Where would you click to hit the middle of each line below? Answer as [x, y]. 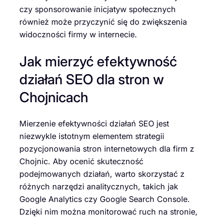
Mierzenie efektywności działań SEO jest [94, 124]
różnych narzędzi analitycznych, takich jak [99, 187]
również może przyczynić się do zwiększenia [103, 22]
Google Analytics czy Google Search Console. [105, 199]
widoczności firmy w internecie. [78, 34]
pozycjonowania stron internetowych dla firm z [107, 149]
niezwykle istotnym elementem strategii [92, 136]
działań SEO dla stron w [92, 79]
